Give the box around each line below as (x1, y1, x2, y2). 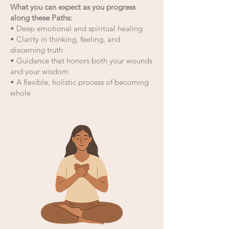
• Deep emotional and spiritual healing (10, 24, 143, 33)
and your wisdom (10, 66, 68, 76)
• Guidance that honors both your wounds (10, 56, 152, 65)
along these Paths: (10, 13, 72, 22)
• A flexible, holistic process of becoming (10, 77, 149, 87)
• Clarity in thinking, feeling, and (10, 34, 120, 44)
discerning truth (10, 45, 63, 55)
